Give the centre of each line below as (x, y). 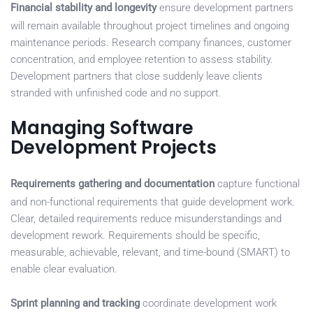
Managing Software (102, 128)
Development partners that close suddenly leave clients (137, 77)
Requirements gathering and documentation (112, 184)
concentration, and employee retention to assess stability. (142, 60)
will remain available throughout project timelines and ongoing (150, 26)
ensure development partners (225, 8)
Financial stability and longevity (83, 8)
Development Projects (114, 148)
